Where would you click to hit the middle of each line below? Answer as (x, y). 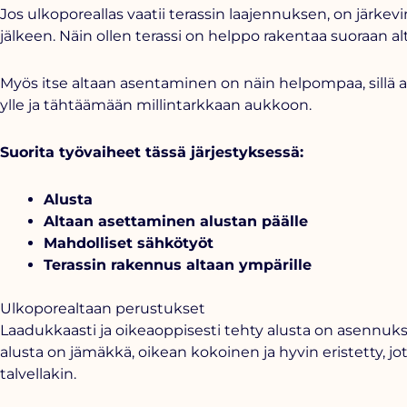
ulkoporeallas (75, 14)
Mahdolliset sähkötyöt (129, 243)
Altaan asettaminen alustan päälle (176, 221)
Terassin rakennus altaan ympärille (178, 265)
